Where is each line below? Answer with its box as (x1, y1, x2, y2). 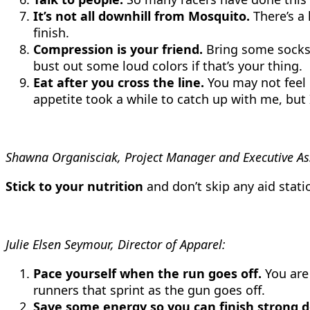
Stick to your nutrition (6, 178, 143, 194)
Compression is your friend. (33, 41, 203, 57)
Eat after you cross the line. (33, 74, 204, 91)
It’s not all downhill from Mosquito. (33, 8, 250, 24)
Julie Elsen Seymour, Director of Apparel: (6, 236, 226, 253)
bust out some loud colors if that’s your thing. (33, 57, 302, 74)
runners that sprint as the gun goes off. (33, 282, 265, 298)
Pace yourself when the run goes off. (33, 265, 262, 282)
